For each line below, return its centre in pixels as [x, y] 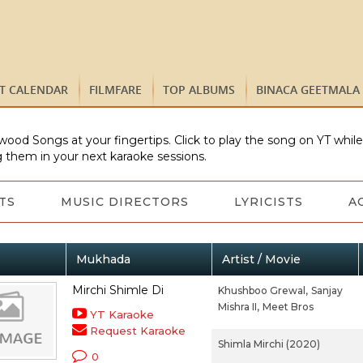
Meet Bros [288, 307]
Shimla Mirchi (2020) [269, 344]
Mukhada [103, 259]
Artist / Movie [261, 259]
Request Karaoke [137, 331]
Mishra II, [238, 307]
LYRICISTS [268, 202]
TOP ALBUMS [199, 90]
